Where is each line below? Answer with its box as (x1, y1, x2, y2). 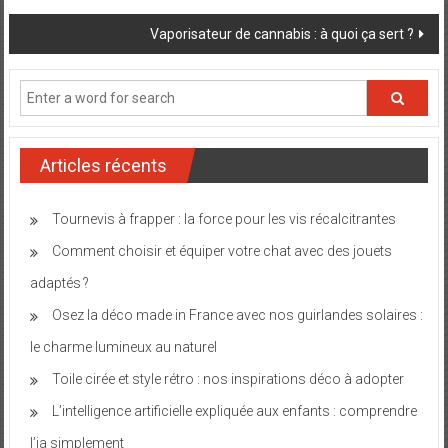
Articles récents (39, 154, 167, 176)
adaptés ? (29, 274, 89, 291)
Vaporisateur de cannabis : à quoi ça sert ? (150, 25, 415, 42)
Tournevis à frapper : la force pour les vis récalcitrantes (51, 210, 396, 227)
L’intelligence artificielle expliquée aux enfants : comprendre (51, 402, 417, 419)
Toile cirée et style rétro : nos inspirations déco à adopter (51, 370, 404, 387)
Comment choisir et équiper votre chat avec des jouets (51, 242, 392, 259)
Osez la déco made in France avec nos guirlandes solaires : (51, 306, 423, 323)
